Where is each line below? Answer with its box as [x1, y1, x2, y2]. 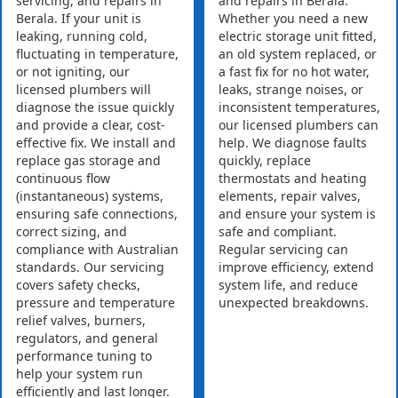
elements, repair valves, [219, 187, 362, 205]
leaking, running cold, [16, 28, 147, 45]
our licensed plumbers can [219, 116, 379, 134]
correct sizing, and [16, 223, 127, 241]
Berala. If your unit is [16, 10, 141, 28]
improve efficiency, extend [219, 259, 375, 276]
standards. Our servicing [16, 259, 164, 276]
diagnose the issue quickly [16, 99, 174, 116]
